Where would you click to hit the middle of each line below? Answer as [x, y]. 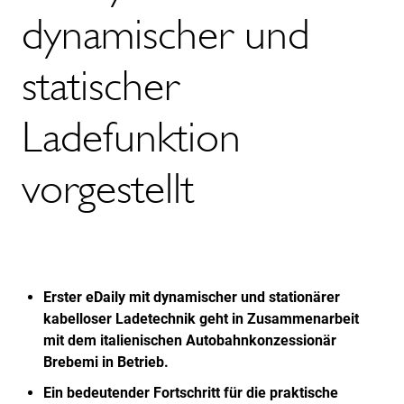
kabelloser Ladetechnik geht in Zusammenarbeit [201, 318]
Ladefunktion [131, 137]
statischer [100, 86]
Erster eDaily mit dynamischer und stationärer [192, 297]
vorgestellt [108, 188]
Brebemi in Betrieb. [106, 362]
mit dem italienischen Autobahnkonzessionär [190, 340]
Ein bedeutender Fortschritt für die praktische [191, 392]
